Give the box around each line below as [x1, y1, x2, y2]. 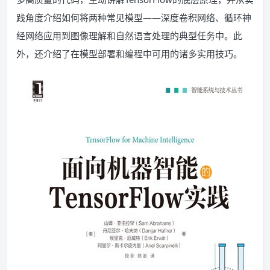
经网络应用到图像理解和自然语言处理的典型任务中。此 [16, 30, 242, 42]
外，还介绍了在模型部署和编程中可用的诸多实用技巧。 [16, 48, 242, 60]
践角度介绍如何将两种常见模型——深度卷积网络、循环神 [16, 11, 251, 24]
